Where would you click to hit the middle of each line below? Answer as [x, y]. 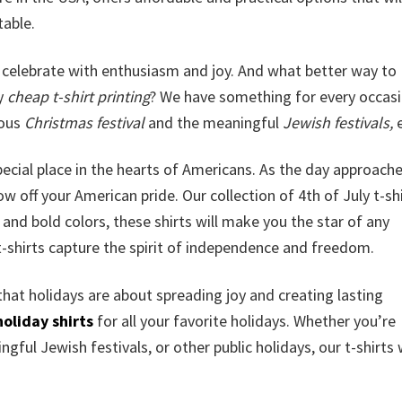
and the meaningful [214, 122]
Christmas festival [84, 122]
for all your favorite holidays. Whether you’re [245, 320]
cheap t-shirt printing [79, 96]
